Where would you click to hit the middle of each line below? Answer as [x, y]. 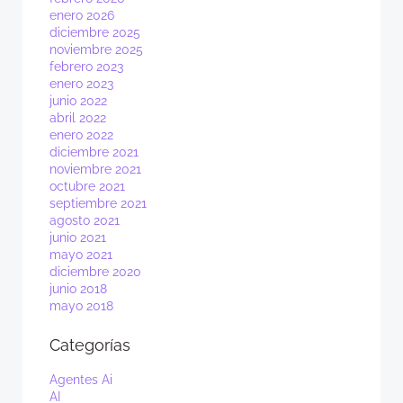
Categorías [90, 345]
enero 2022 [81, 135]
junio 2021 [78, 238]
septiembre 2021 [98, 204]
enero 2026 [82, 16]
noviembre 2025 [96, 50]
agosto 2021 [85, 221]
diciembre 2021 [94, 152]
